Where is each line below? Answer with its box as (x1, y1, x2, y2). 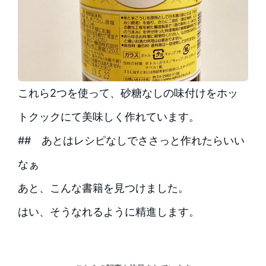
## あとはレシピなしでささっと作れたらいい (17, 134, 245, 147)
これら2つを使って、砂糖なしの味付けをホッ (17, 86, 238, 99)
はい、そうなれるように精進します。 (17, 205, 199, 218)
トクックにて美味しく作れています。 (17, 110, 199, 123)
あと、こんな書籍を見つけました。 (17, 181, 202, 194)
